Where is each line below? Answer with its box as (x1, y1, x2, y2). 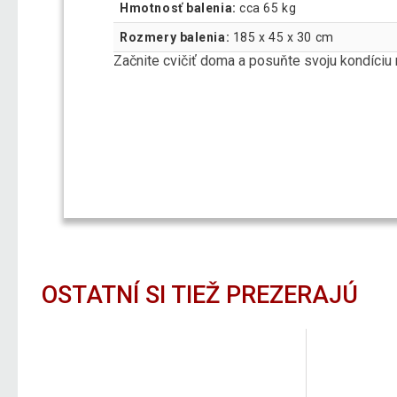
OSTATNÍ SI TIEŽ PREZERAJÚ (42, 280, 359, 309)
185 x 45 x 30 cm (230, 29, 334, 44)
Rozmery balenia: (120, 29, 230, 44)
